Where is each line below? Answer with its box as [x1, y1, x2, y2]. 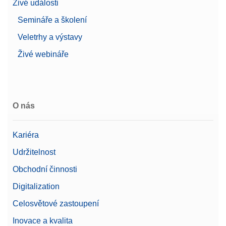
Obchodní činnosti [13, 165, 77, 174]
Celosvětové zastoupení [13, 199, 99, 208]
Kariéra [13, 131, 39, 140]
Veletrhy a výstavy [18, 33, 82, 42]
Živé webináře [18, 50, 69, 59]
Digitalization [13, 182, 60, 191]
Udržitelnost [13, 148, 55, 157]
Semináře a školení [18, 16, 87, 25]
